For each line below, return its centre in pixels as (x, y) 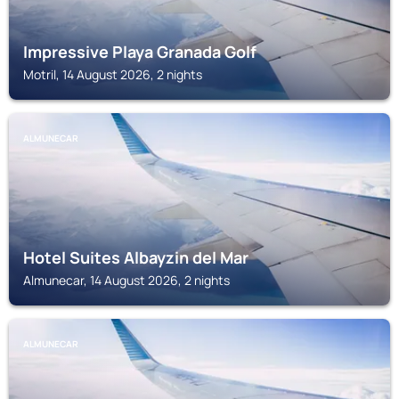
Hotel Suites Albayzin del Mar (136, 257)
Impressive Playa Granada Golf (140, 52)
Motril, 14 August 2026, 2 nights (113, 74)
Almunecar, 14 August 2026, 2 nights (126, 280)
